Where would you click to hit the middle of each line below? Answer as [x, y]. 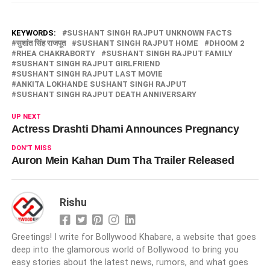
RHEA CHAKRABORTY [55, 53]
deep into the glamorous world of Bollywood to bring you [125, 250]
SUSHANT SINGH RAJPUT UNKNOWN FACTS [149, 33]
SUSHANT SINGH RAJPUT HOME [137, 43]
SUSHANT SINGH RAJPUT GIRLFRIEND [88, 63]
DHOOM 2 [226, 43]
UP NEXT [26, 116]
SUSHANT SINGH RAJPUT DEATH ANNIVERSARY [106, 94]
